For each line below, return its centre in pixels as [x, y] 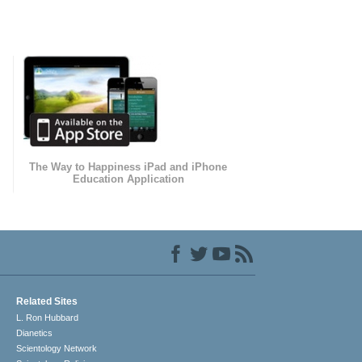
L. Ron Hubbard [48, 318]
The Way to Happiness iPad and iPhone [128, 167]
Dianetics [35, 333]
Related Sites [47, 302]
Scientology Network [57, 349]
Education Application [128, 179]
